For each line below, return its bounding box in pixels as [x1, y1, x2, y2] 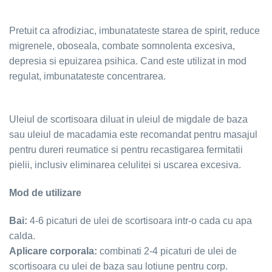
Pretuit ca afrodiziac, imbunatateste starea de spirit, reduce [9, 25, 260, 36]
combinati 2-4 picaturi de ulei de [97, 245, 237, 256]
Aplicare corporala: [9, 245, 97, 256]
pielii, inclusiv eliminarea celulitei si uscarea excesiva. [9, 160, 241, 171]
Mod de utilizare [9, 188, 81, 199]
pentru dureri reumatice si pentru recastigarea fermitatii [9, 144, 243, 155]
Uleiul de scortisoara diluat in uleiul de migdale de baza [9, 114, 248, 125]
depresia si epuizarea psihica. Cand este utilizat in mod [9, 56, 246, 67]
